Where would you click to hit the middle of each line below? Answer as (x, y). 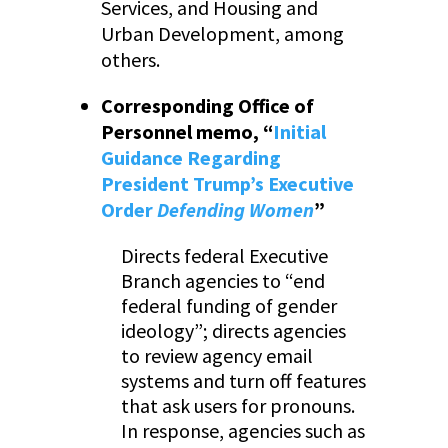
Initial (299, 132)
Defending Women (235, 210)
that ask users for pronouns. (237, 406)
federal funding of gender (228, 306)
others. (132, 60)
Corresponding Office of (207, 106)
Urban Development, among (222, 34)
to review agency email (216, 356)
